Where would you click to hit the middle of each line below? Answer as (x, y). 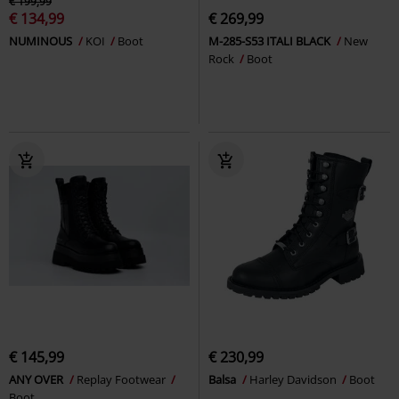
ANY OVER (37, 379)
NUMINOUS (42, 41)
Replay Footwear (122, 379)
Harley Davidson (294, 379)
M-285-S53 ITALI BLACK (271, 41)
